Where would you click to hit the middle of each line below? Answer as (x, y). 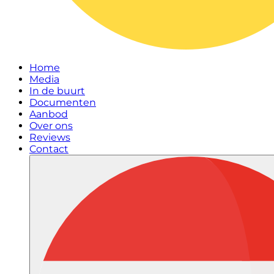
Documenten (63, 102)
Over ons (51, 126)
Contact (49, 149)
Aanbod (49, 114)
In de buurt (57, 91)
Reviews (50, 137)
